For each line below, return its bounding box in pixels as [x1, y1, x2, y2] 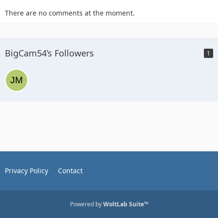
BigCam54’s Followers [5, 47, 94, 59]
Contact [58, 166, 83, 175]
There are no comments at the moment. [5, 8, 135, 18]
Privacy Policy [5, 166, 48, 175]
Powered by [70, 200, 103, 208]
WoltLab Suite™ [103, 200, 148, 208]
